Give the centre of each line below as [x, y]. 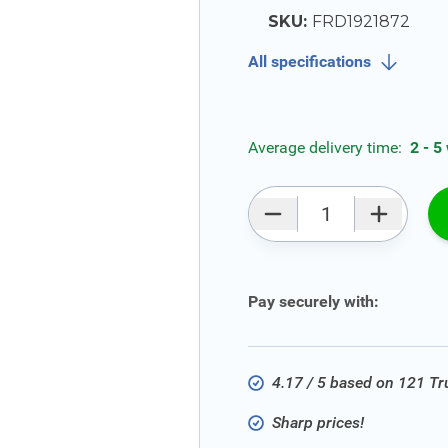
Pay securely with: [313, 301]
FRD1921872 [361, 21]
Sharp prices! [318, 422]
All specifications [309, 61]
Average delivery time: [327, 147]
